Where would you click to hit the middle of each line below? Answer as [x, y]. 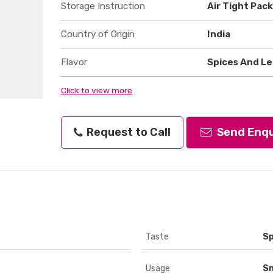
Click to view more [97, 90]
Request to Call [127, 132]
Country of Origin [98, 34]
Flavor [74, 62]
